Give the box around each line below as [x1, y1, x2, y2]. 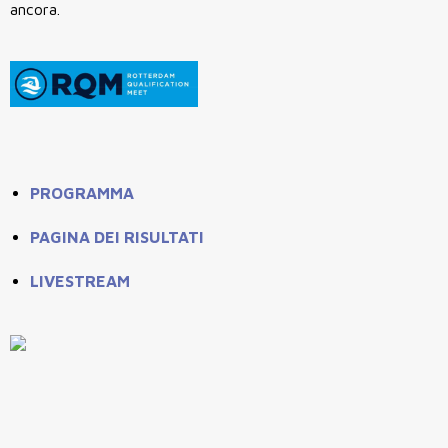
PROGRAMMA [30, 184, 134, 203]
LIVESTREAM [30, 272, 130, 291]
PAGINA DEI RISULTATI [30, 228, 204, 247]
